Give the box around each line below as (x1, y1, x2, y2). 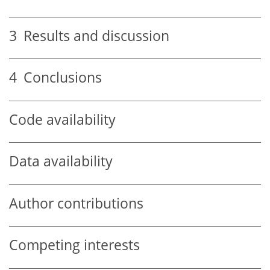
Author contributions (9, 193, 143, 213)
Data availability (9, 152, 113, 171)
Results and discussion (17, 26, 169, 45)
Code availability (9, 110, 116, 129)
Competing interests (9, 236, 140, 255)
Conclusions (17, 68, 102, 87)
